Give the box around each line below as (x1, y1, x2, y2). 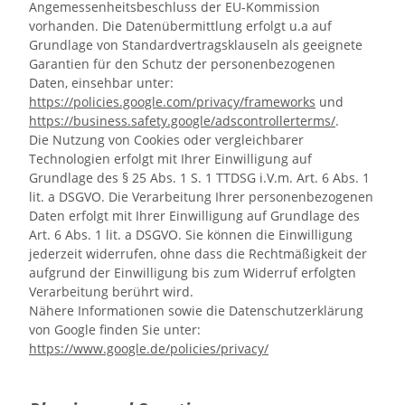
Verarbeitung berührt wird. (29, 283, 193, 300)
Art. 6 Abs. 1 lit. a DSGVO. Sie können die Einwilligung (29, 226, 353, 243)
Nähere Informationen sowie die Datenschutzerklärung (29, 302, 363, 319)
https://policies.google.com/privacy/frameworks (29, 93, 316, 110)
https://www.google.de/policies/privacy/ (29, 340, 268, 357)
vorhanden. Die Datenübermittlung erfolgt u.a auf (29, 17, 332, 34)
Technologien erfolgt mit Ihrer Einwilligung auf (29, 150, 312, 167)
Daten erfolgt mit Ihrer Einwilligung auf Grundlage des (29, 207, 360, 224)
